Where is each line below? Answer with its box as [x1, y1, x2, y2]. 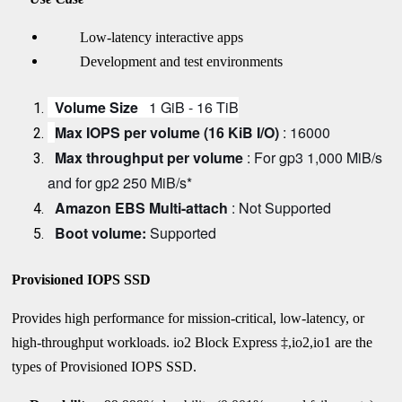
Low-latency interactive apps [48, 29, 244, 45]
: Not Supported [228, 197, 332, 218]
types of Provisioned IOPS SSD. [12, 358, 197, 374]
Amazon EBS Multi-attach [55, 197, 229, 218]
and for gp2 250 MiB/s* [48, 171, 197, 193]
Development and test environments [48, 53, 284, 69]
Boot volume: [55, 222, 147, 243]
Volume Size [48, 96, 139, 118]
